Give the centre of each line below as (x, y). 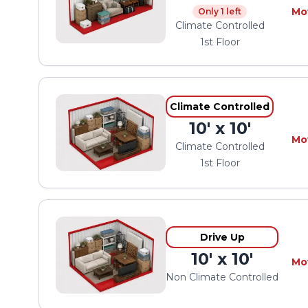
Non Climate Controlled (222, 277)
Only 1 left (220, 11)
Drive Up (222, 237)
